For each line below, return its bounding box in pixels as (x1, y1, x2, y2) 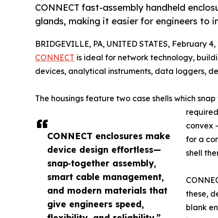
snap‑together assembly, (47, 158, 156, 169)
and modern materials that (47, 185, 167, 196)
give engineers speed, (47, 199, 144, 210)
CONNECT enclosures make (47, 130, 170, 142)
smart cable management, (47, 171, 164, 182)
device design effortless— (47, 144, 161, 155)
